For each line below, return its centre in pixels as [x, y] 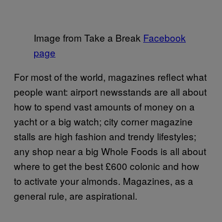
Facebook [165, 37]
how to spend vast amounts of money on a [104, 106]
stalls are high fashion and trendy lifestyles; [105, 136]
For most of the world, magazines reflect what [110, 76]
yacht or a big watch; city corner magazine [103, 121]
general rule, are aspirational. [76, 195]
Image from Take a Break [88, 37]
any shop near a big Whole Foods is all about [110, 151]
